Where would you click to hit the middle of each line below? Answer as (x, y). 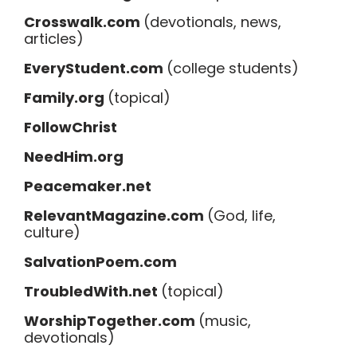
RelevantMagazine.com (116, 216)
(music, (225, 321)
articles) (54, 39)
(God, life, (241, 216)
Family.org (66, 98)
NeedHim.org (74, 157)
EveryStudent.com (95, 69)
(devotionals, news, (212, 22)
